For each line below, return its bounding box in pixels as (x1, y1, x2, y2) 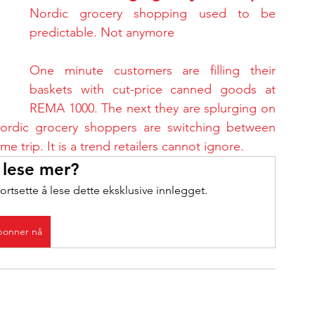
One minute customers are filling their (30, 63, 276, 78)
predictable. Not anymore (30, 25, 174, 40)
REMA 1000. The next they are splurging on (30, 101, 276, 116)
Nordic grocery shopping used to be (30, 6, 276, 21)
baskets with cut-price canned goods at (30, 82, 276, 97)
